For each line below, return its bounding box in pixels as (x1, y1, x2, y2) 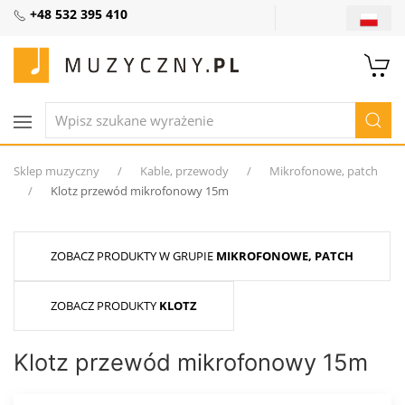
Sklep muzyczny (14, 163, 99, 180)
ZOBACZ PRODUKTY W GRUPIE (51, 248, 216, 265)
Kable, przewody (140, 163, 229, 180)
